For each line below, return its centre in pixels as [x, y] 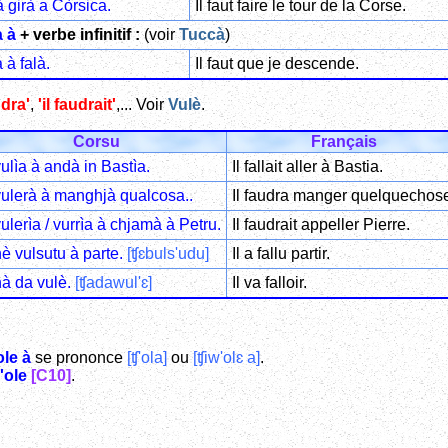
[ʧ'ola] [147, 357]
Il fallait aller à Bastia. [307, 166]
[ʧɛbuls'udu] [167, 253]
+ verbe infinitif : [77, 34]
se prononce [79, 357]
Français [343, 141]
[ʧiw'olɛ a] [226, 357]
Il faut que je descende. [276, 63]
